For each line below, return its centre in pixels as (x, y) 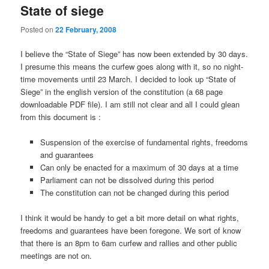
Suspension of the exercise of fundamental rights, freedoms (144, 142)
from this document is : (61, 116)
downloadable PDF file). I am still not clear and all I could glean (130, 104)
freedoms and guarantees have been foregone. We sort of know (131, 230)
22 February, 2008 (86, 29)
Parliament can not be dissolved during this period (127, 180)
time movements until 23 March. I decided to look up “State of (128, 79)
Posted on (38, 29)
